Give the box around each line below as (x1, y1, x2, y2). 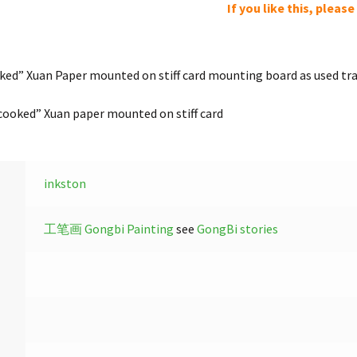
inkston (43, 175, 86, 192)
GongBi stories (196, 221, 278, 237)
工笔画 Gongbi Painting (43, 221, 174, 237)
